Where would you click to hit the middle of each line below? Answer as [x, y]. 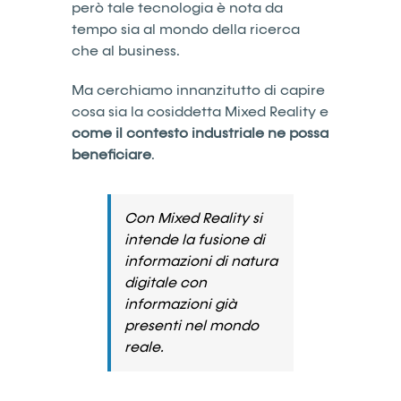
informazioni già [180, 304]
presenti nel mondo [192, 325]
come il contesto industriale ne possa [200, 133]
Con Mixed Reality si [193, 218]
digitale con [166, 282]
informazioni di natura [201, 261]
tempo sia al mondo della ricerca [186, 29]
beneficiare [111, 154]
